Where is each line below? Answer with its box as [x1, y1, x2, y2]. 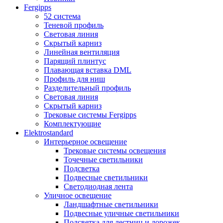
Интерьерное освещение [44, 137, 127, 146]
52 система [44, 11, 81, 20]
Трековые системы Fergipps [44, 110, 136, 119]
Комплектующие [44, 119, 101, 128]
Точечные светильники [64, 155, 143, 164]
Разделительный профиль [44, 83, 131, 92]
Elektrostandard [24, 128, 73, 137]
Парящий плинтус [44, 56, 106, 65]
